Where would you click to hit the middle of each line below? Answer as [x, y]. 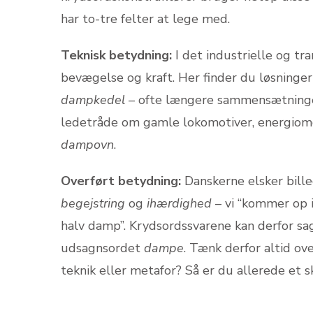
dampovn [87, 144]
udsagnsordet [102, 248]
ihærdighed [179, 203]
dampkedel [93, 100]
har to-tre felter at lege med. [145, 19]
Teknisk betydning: [116, 55]
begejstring [93, 203]
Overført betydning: [121, 181]
